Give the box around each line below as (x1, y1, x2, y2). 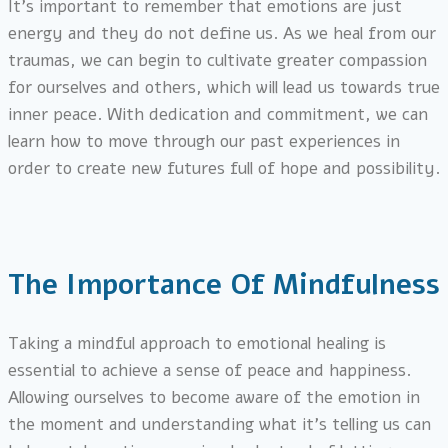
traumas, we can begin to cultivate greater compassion (8, 49, 427, 73)
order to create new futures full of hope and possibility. (8, 157, 440, 181)
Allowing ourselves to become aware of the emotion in (8, 385, 420, 409)
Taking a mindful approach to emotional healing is (8, 331, 386, 355)
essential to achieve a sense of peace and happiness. (8, 358, 411, 382)
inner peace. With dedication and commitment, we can (8, 103, 428, 127)
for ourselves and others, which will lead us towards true (8, 76, 440, 100)
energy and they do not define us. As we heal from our (8, 22, 436, 46)
